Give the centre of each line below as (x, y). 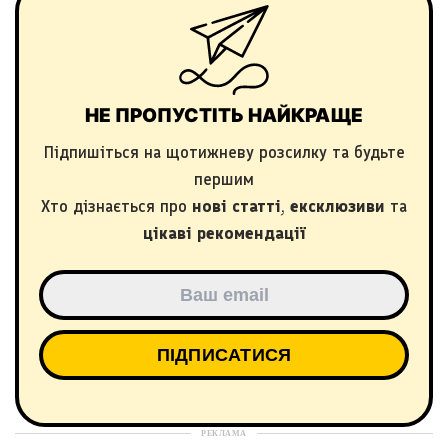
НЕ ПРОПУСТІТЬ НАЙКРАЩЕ (224, 115)
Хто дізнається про (116, 206)
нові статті (236, 206)
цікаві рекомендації (224, 233)
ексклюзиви (337, 206)
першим (224, 179)
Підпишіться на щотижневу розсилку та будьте (224, 152)
